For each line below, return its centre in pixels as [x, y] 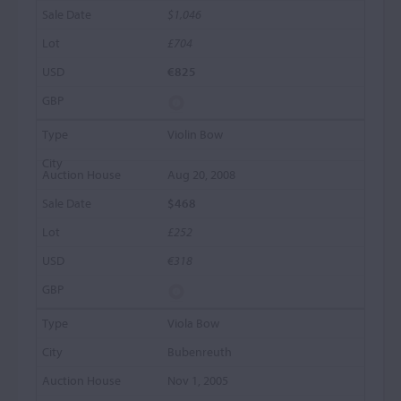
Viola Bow [194, 323]
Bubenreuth [200, 352]
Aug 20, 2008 [202, 175]
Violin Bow [196, 134]
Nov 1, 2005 [198, 380]
